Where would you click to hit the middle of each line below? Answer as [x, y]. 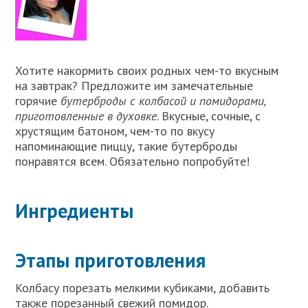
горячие [38, 100]
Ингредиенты [75, 210]
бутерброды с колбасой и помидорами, [163, 100]
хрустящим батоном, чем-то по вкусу [115, 131]
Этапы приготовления [111, 260]
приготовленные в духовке [86, 115]
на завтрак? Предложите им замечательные [134, 85]
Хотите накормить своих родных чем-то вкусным [147, 70]
